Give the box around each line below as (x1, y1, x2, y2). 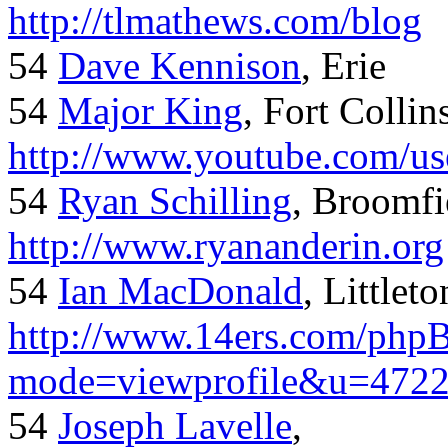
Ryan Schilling (58, 179, 292, 223)
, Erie (301, 44, 386, 88)
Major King (58, 89, 243, 133)
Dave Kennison (58, 44, 301, 88)
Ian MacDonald (58, 269, 303, 313)
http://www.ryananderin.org (8, 224, 444, 268)
